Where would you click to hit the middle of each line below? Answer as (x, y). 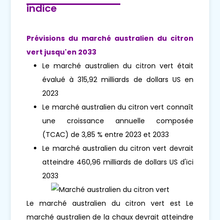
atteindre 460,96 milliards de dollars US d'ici (118, 162)
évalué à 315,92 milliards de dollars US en (118, 80)
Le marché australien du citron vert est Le (110, 204)
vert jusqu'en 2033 (62, 52)
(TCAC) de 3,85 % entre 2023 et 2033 (106, 135)
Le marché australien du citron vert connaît (118, 107)
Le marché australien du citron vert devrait (118, 149)
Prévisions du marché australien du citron (110, 39)
